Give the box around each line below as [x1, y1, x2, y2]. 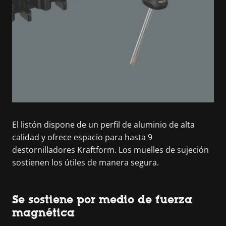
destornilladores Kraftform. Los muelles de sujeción [12, 144, 209, 155]
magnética [12, 206, 75, 219]
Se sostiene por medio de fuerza [12, 193, 192, 206]
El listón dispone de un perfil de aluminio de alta [12, 119, 195, 130]
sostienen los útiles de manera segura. [12, 157, 159, 168]
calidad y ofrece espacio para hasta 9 [12, 132, 152, 143]
